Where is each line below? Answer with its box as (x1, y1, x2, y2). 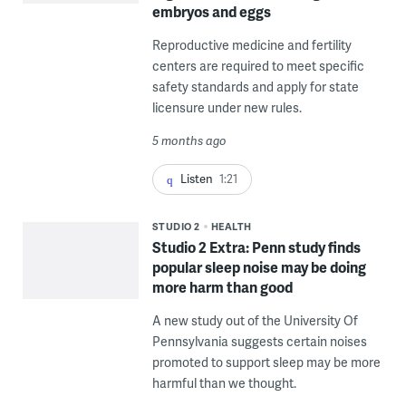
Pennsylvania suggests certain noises (151, 332, 367, 350)
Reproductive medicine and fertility (151, 35, 352, 53)
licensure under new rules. (151, 98, 302, 116)
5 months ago (151, 131, 227, 149)
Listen (179, 169, 213, 187)
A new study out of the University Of (151, 311, 358, 329)
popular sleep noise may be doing (151, 256, 366, 277)
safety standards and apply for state (151, 77, 359, 95)
